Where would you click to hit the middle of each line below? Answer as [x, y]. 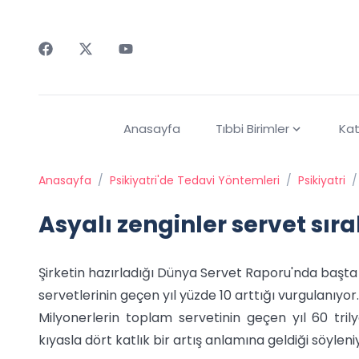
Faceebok [69, 65]
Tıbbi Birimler [252, 129]
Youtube [144, 65]
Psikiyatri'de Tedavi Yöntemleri [195, 181]
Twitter [101, 65]
